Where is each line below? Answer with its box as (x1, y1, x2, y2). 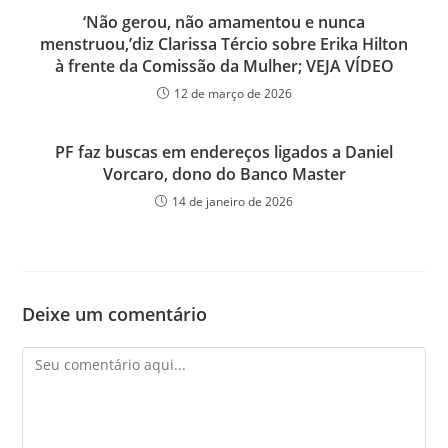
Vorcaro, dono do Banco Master (102, 163, 346, 185)
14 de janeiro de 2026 (172, 193, 293, 210)
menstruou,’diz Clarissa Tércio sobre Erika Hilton (40, 33, 408, 55)
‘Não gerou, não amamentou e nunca (83, 11, 365, 33)
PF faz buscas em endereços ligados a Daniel (55, 141, 393, 163)
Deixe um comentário (22, 302, 208, 326)
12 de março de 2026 (173, 85, 292, 102)
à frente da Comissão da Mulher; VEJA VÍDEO (54, 55, 394, 77)
